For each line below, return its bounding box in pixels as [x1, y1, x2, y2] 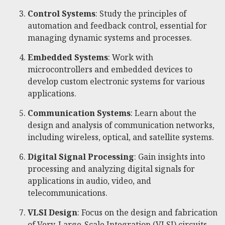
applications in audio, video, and [28, 175, 151, 186]
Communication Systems [28, 107, 131, 119]
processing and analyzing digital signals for [28, 163, 195, 174]
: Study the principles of [95, 8, 186, 19]
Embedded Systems [28, 51, 108, 63]
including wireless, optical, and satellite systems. [28, 131, 214, 143]
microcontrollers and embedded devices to [28, 63, 192, 75]
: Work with [108, 51, 153, 63]
